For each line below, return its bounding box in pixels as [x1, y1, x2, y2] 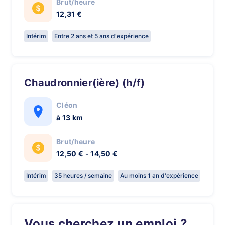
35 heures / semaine [54, 172, 112, 179]
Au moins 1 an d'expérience [120, 172, 198, 179]
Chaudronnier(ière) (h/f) [32, 77, 145, 89]
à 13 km [56, 113, 83, 122]
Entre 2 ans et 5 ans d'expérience [54, 32, 149, 40]
